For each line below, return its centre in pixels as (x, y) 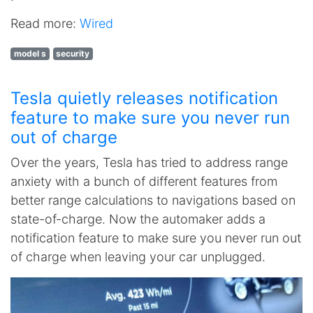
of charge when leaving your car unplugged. (138, 257)
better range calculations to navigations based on (153, 200)
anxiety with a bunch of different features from (144, 181)
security (73, 53)
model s (30, 53)
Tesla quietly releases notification (144, 98)
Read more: (45, 23)
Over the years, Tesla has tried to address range (149, 162)
